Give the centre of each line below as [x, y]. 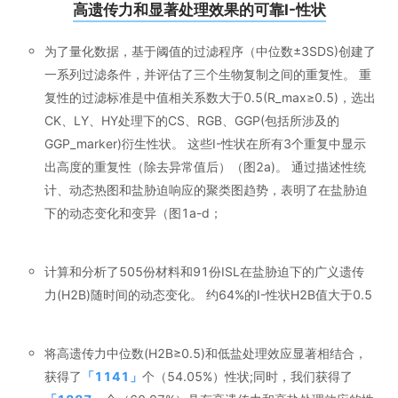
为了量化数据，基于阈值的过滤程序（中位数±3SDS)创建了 [210, 51]
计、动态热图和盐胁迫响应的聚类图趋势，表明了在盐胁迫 [206, 189]
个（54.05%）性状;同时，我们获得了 [247, 376]
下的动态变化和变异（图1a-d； [133, 212]
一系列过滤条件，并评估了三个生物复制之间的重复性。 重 [208, 74]
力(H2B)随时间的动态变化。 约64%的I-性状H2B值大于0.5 [208, 294]
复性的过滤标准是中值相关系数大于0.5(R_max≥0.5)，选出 [210, 97]
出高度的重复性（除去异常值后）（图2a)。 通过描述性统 [205, 166]
